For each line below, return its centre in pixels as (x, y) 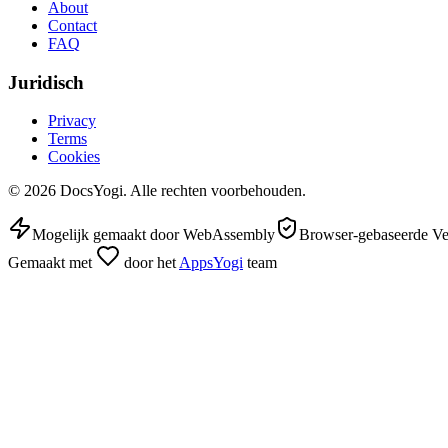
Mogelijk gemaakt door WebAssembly (153, 235)
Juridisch (46, 82)
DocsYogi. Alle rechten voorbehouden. (183, 191)
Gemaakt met (50, 263)
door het (150, 263)
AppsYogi (211, 263)
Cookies (74, 157)
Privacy (72, 121)
